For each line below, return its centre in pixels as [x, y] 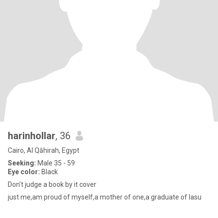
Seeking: [22, 163]
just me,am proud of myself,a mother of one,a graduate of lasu [105, 197]
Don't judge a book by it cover [52, 184]
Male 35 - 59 [55, 163]
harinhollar [32, 136]
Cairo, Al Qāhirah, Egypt [44, 150]
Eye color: [24, 172]
